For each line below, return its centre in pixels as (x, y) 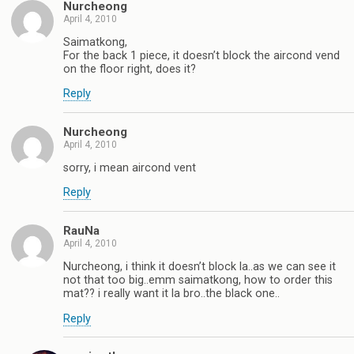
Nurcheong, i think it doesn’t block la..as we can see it (200, 267)
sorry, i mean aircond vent (130, 168)
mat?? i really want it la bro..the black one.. (171, 294)
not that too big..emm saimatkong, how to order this (198, 281)
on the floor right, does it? (130, 69)
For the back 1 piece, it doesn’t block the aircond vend (201, 55)
